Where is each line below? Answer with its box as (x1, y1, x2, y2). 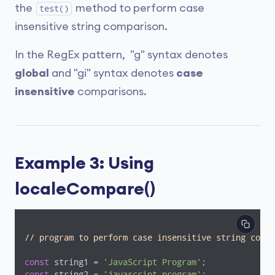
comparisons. (75, 86, 147, 97)
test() (39, 4, 69, 14)
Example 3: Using (15, 155, 154, 172)
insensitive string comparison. (15, 21, 168, 32)
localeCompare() (15, 180, 155, 198)
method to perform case (73, 2, 204, 14)
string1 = (49, 257, 103, 267)
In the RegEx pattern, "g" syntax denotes (15, 49, 228, 60)
